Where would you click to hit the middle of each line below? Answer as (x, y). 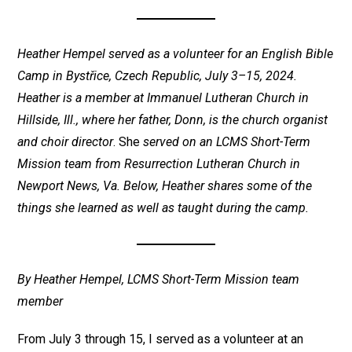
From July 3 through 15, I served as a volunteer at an (161, 339)
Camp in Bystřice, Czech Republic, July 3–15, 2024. (158, 75)
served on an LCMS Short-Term (227, 141)
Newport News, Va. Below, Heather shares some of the (165, 185)
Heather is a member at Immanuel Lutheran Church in (163, 97)
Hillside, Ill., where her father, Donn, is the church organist (173, 119)
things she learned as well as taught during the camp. (163, 207)
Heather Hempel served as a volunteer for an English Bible (176, 53)
